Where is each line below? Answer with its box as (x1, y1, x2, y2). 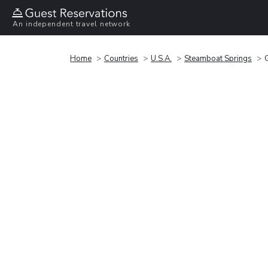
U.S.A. (151, 53, 172, 64)
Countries (104, 53, 138, 64)
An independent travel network (13, 19, 131, 29)
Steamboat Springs (184, 53, 252, 64)
